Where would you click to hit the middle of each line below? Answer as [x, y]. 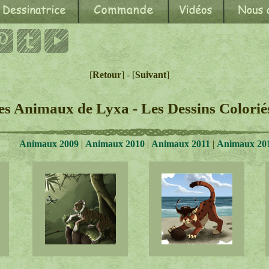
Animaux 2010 [115, 144]
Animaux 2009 [49, 144]
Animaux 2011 [182, 144]
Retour [107, 75]
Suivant [150, 75]
